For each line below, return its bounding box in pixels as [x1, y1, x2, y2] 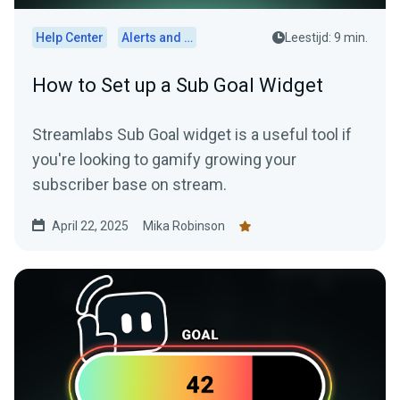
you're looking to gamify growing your [32, 150, 296, 170]
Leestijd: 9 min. [285, 30, 368, 46]
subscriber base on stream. [32, 175, 227, 195]
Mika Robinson [143, 219, 225, 234]
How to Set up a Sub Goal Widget [32, 74, 323, 97]
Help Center [36, 30, 104, 46]
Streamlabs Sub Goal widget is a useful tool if [32, 125, 352, 145]
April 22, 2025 [52, 219, 129, 234]
